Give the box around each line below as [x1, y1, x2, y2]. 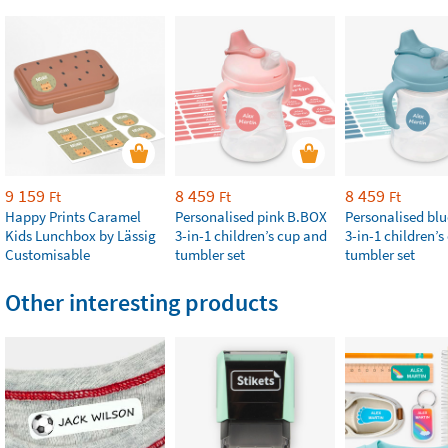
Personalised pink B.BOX [175, 207, 327, 227]
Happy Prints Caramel [5, 207, 141, 227]
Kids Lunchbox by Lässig [5, 226, 156, 246]
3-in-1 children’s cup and [175, 226, 327, 246]
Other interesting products [5, 287, 278, 319]
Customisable [5, 245, 90, 265]
